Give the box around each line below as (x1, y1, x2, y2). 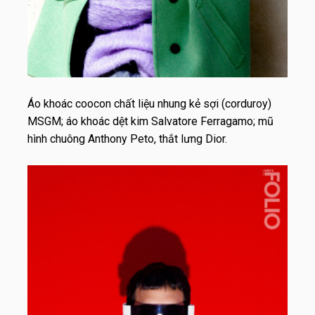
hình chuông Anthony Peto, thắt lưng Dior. (27, 132, 227, 146)
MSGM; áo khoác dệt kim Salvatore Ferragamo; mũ (27, 115, 274, 129)
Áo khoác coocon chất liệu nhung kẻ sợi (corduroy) (27, 97, 271, 111)
